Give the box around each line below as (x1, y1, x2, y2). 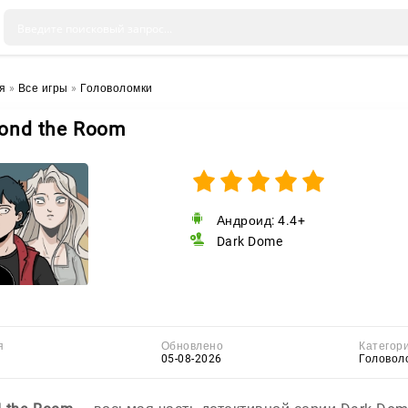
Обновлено (160, 340, 223, 352)
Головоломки (80, 82, 153, 95)
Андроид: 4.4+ (216, 213, 305, 228)
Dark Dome (213, 234, 282, 249)
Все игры (17, 82, 68, 95)
